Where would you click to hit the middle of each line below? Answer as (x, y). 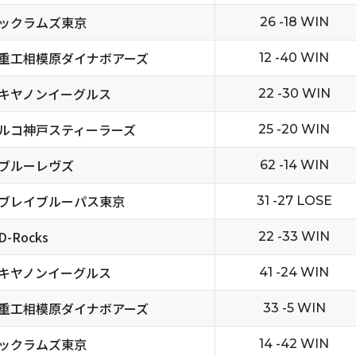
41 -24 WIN (294, 272)
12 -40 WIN (294, 58)
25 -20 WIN (294, 129)
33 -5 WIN (294, 308)
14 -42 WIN (294, 344)
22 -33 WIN (294, 236)
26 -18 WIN (294, 22)
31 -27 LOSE (294, 201)
